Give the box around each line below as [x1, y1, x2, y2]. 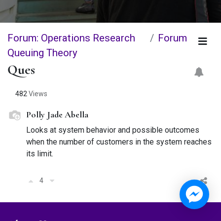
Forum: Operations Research [7, 32, 135, 44]
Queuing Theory [7, 46, 77, 59]
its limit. [26, 148, 53, 158]
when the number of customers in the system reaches [26, 137, 212, 147]
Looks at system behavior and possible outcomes [26, 125, 199, 135]
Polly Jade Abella [26, 109, 88, 120]
